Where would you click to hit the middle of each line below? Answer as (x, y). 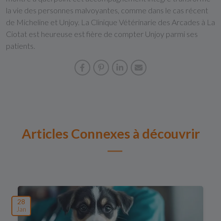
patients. (20, 46)
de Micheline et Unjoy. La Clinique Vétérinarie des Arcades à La (110, 22)
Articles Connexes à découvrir (110, 133)
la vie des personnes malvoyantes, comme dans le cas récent (107, 10)
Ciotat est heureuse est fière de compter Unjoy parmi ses (102, 34)
